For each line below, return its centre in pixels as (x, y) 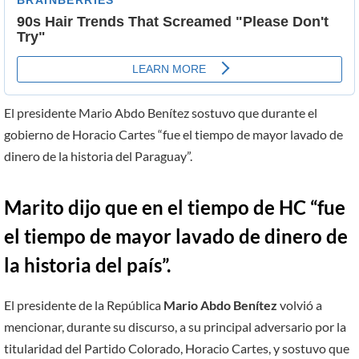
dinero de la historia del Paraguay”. (98, 156)
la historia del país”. (87, 264)
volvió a (300, 305)
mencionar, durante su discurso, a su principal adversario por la (175, 326)
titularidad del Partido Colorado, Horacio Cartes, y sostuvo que (177, 348)
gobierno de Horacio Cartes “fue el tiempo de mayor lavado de (173, 135)
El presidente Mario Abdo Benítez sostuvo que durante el (161, 113)
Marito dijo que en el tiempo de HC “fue (175, 207)
